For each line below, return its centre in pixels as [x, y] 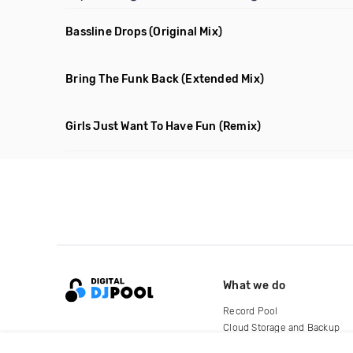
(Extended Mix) [223, 79]
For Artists [246, 344]
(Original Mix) [186, 32]
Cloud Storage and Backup [282, 327]
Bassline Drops [106, 32]
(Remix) [240, 126]
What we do [255, 285]
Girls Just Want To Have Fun [141, 126]
